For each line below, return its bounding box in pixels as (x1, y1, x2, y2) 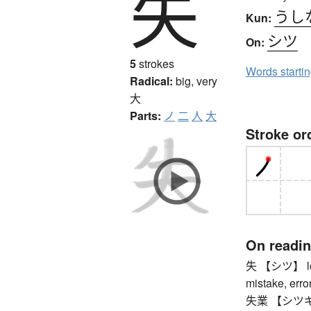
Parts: (130, 108, 161, 124)
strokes (136, 56, 174, 72)
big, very (176, 73, 217, 90)
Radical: (130, 73, 173, 90)
